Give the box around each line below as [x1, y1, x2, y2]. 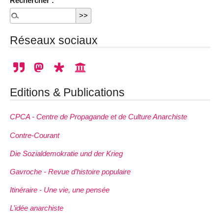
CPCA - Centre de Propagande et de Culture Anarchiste [10, 112, 187, 121]
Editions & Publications [10, 86, 125, 99]
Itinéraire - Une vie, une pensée [10, 186, 110, 194]
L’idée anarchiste [10, 204, 63, 213]
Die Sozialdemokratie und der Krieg [10, 149, 123, 158]
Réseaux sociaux [10, 33, 98, 47]
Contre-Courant [10, 131, 59, 139]
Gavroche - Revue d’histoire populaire [10, 167, 131, 176]
